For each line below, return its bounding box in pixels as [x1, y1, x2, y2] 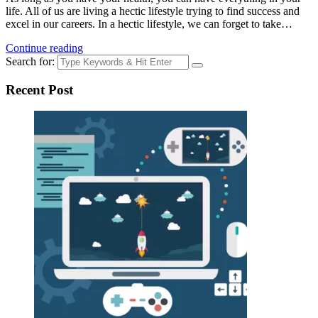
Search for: [6, 55, 55, 68]
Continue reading [6, 42, 83, 55]
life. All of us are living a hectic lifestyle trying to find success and [6, 5, 300, 18]
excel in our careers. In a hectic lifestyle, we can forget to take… [6, 18, 292, 31]
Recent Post [6, 82, 73, 97]
